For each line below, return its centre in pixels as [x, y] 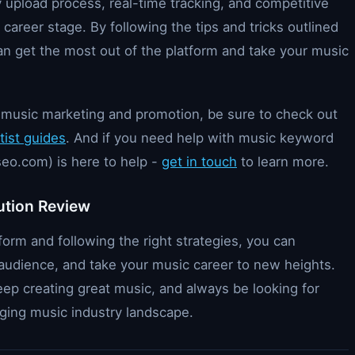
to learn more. [283, 162]
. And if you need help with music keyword [200, 138]
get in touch [199, 162]
